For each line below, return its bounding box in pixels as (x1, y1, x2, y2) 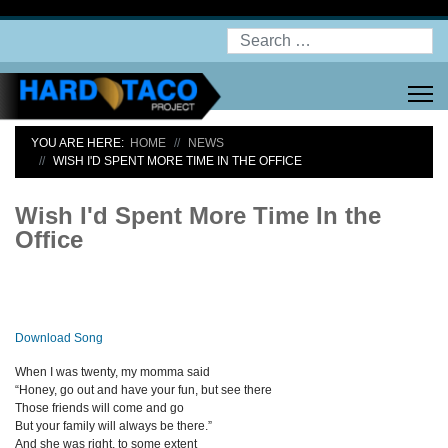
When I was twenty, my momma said (15, 365, 210, 379)
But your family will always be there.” (15, 419, 212, 433)
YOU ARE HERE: (31, 136, 130, 150)
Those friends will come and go (15, 401, 184, 415)
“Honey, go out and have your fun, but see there (15, 383, 272, 397)
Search (226, 29, 271, 45)
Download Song (15, 331, 103, 345)
